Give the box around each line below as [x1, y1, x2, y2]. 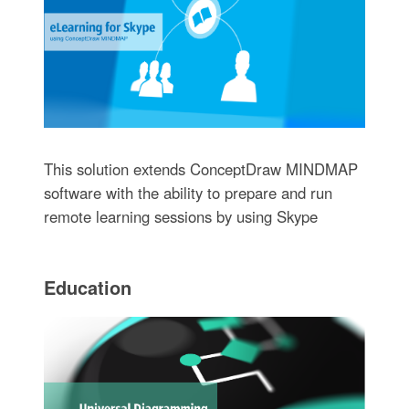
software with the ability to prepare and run [43, 182, 332, 204]
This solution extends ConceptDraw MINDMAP [43, 158, 358, 181]
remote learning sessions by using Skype [43, 205, 318, 228]
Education [43, 274, 131, 301]
